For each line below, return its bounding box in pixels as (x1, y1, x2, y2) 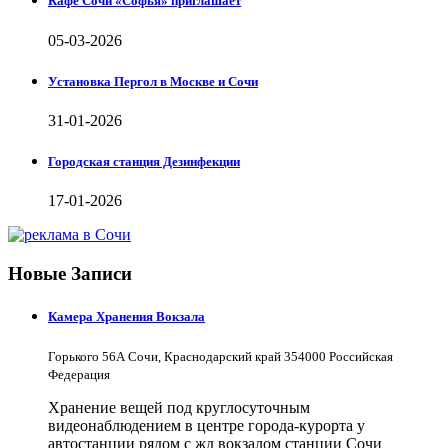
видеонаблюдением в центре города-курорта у (48, 417, 365, 435)
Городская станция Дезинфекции (48, 154, 240, 170)
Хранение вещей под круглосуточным (48, 399, 310, 417)
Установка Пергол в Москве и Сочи (48, 73, 258, 89)
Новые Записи (8, 262, 132, 284)
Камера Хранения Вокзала (48, 309, 205, 325)
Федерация (48, 367, 110, 383)
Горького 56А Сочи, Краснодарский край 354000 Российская (48, 349, 393, 365)
